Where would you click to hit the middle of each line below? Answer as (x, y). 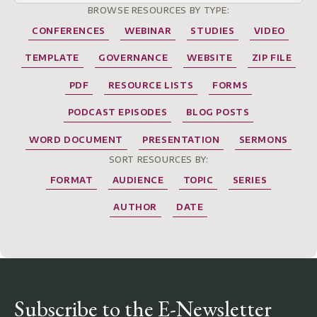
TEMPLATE (52, 58)
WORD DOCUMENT (76, 139)
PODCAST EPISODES (117, 113)
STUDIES (213, 30)
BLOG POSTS (218, 113)
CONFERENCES (69, 30)
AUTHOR (135, 207)
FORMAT (71, 180)
